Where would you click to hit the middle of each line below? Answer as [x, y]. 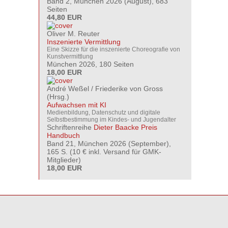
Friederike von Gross [129, 89]
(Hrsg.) [58, 97]
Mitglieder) [64, 160]
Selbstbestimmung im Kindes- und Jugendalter [111, 120]
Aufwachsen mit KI [77, 105]
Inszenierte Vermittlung [84, 42]
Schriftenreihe [70, 127]
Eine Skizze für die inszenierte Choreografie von [113, 49]
